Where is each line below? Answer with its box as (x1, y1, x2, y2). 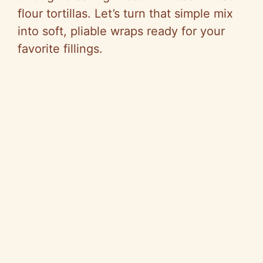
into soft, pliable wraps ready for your (18, 24, 225, 39)
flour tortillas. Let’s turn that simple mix (18, 6, 233, 21)
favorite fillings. (18, 42, 103, 56)
